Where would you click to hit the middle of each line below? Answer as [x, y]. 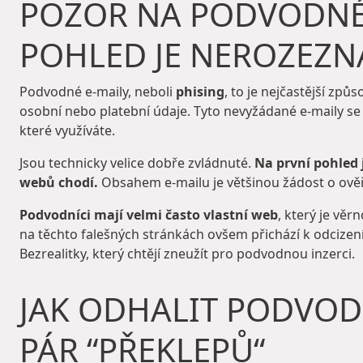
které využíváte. [67, 131]
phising [200, 92]
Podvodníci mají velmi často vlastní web [149, 215]
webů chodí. [59, 183]
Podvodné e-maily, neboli [98, 92]
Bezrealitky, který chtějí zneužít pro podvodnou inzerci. [187, 254]
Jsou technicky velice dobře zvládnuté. [135, 163]
